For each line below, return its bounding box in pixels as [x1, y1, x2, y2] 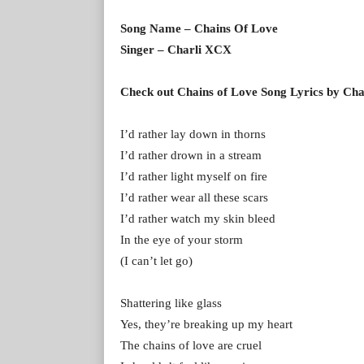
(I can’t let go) [120, 253, 193, 267]
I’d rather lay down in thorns [120, 127, 266, 141]
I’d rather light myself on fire [120, 169, 267, 183]
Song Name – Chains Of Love [120, 21, 278, 35]
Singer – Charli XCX [120, 42, 232, 56]
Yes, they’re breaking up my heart [120, 317, 292, 331]
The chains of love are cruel [120, 338, 262, 352]
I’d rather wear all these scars [120, 190, 268, 204]
